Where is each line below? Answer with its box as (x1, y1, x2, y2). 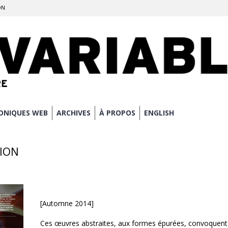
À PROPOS (99, 108, 135, 118)
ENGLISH (144, 108, 174, 118)
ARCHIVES (56, 108, 91, 118)
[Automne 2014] (40, 198, 94, 209)
